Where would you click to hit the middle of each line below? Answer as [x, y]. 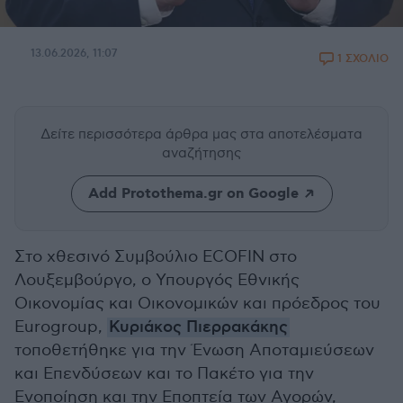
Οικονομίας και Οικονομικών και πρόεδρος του [197, 304]
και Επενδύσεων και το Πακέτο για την [164, 374]
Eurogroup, [61, 327]
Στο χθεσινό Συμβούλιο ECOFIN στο [156, 257]
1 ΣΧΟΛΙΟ [363, 59]
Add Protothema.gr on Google [193, 194]
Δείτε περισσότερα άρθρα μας [140, 134]
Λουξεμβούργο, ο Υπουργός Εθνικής [157, 280]
